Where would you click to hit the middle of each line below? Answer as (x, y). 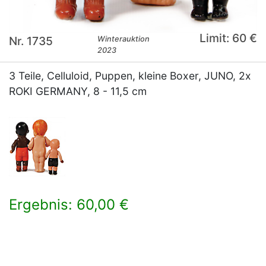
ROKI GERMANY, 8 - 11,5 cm (78, 91)
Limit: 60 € (228, 38)
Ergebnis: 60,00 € (69, 205)
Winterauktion (124, 39)
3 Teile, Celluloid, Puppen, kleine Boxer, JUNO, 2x (130, 76)
